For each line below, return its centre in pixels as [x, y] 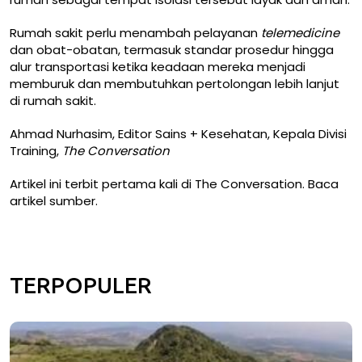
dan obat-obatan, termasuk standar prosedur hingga [172, 49]
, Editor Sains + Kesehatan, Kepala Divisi [229, 133]
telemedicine [300, 32]
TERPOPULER [81, 285]
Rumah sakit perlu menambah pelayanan [135, 32]
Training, [36, 150]
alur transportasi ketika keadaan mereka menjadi [158, 66]
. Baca [320, 183]
